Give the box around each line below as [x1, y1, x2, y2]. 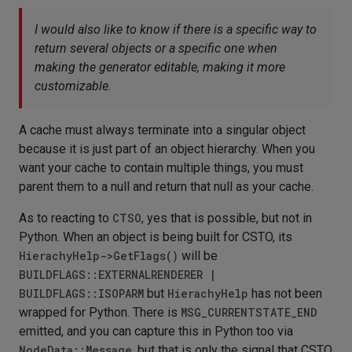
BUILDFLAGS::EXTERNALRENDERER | [19, 267, 216, 282]
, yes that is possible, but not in [141, 211, 312, 225]
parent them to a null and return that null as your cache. [19, 179, 313, 194]
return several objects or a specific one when [35, 41, 277, 56]
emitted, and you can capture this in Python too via [19, 324, 293, 339]
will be [178, 248, 218, 263]
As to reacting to [19, 211, 112, 225]
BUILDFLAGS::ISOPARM [19, 286, 144, 301]
